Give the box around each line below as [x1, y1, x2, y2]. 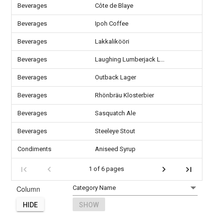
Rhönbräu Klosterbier [95, 92, 154, 99]
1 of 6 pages [88, 165, 124, 173]
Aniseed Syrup [95, 145, 136, 153]
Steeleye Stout [95, 127, 135, 135]
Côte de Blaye [95, 2, 133, 9]
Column [16, 184, 40, 194]
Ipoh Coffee [95, 20, 128, 27]
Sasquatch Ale [95, 109, 136, 117]
